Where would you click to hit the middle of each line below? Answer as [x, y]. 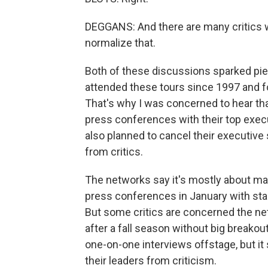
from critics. [114, 152]
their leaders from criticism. [151, 261]
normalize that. [120, 43]
